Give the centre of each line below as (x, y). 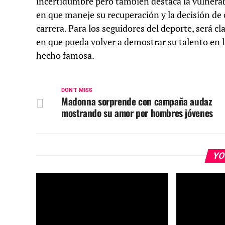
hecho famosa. (65, 56)
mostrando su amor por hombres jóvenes (137, 113)
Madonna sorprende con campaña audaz (137, 101)
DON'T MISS (77, 90)
